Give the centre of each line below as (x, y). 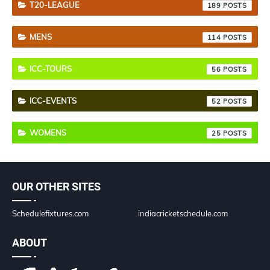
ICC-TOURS (51, 68)
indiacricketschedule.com (183, 213)
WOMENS (48, 132)
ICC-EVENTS (53, 100)
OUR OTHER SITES (56, 186)
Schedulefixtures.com (50, 213)
